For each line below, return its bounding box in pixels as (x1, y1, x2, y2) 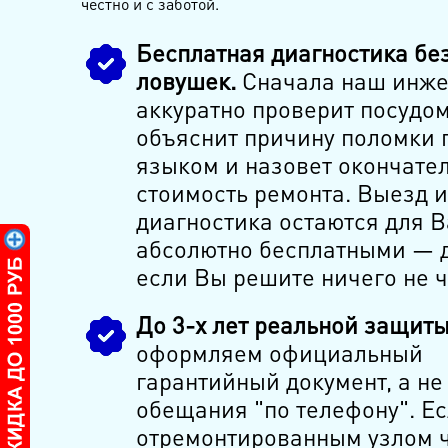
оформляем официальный (135, 337, 423, 369)
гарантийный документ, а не (135, 365, 443, 397)
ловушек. (135, 65, 236, 97)
